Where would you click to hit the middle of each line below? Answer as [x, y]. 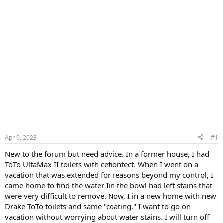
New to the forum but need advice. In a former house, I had [107, 154]
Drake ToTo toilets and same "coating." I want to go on [98, 206]
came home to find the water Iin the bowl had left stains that [109, 185]
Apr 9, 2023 [21, 137]
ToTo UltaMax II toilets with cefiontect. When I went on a [102, 164]
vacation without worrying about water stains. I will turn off [107, 216]
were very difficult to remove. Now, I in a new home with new [111, 195]
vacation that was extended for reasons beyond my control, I [109, 174]
